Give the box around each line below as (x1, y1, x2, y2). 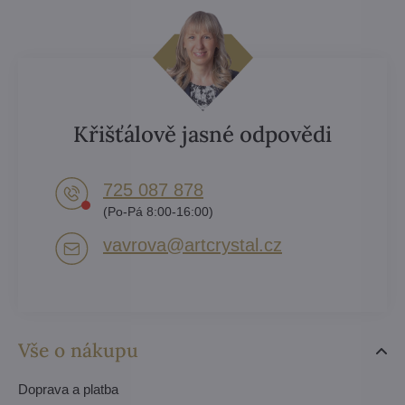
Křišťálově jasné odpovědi (73, 119, 332, 148)
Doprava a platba (18, 381, 118, 397)
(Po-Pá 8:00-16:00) (103, 203, 213, 219)
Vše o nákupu (18, 337, 138, 363)
